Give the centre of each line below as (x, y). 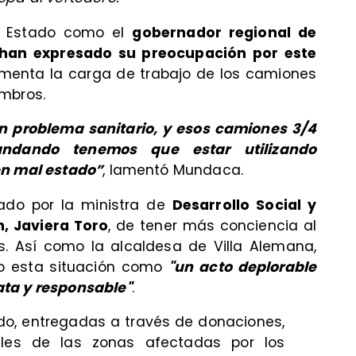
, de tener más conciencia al (213, 225)
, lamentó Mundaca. (173, 170)
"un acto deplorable (243, 267)
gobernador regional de (224, 32)
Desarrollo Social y (244, 205)
